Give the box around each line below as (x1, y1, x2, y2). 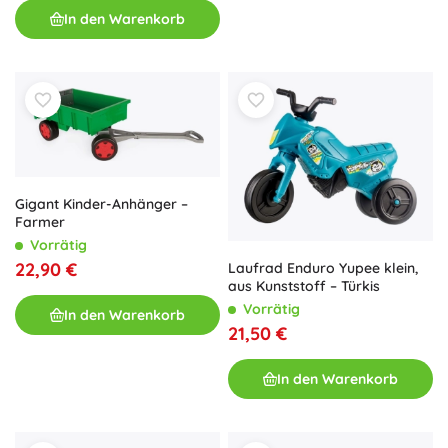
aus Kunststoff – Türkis (228, 277, 380, 296)
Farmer (15, 213, 65, 232)
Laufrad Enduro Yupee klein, (228, 259, 418, 278)
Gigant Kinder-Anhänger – (15, 195, 188, 214)
